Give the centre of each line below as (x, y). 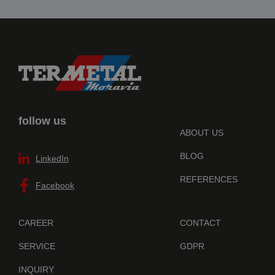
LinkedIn (52, 159)
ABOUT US (202, 133)
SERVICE (37, 246)
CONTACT (201, 223)
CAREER (36, 223)
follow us (42, 121)
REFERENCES (209, 180)
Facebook (55, 186)
